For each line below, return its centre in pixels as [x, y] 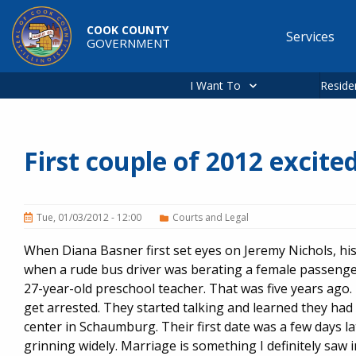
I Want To [215, 85]
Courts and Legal [210, 217]
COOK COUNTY [128, 29]
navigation [305, 64]
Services [310, 36]
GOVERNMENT [128, 43]
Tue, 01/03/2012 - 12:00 [89, 217]
